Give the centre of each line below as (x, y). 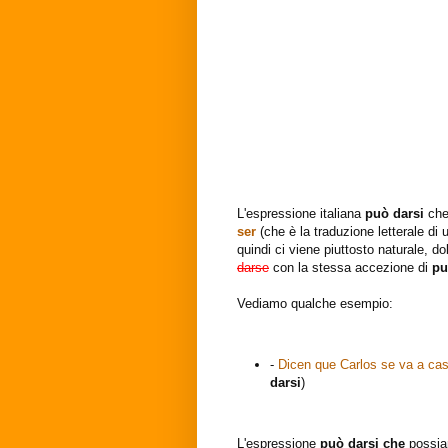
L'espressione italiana (301, 214)
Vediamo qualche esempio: (315, 304)
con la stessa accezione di (350, 268)
